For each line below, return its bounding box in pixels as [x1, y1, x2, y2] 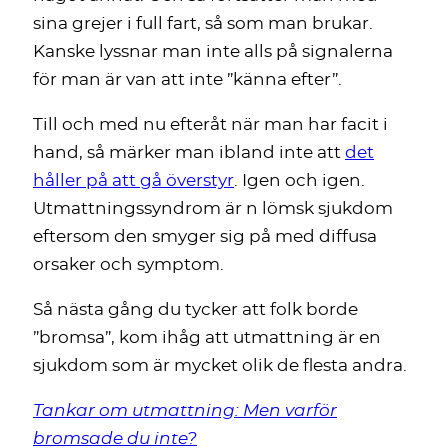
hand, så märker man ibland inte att [33, 144, 345, 162]
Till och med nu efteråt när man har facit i [33, 116, 388, 134]
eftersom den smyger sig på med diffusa [33, 228, 377, 246]
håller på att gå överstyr [33, 172, 234, 190]
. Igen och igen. [234, 172, 365, 190]
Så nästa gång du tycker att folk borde [33, 301, 358, 319]
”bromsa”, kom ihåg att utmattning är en [33, 329, 381, 347]
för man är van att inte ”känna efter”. [33, 71, 342, 89]
